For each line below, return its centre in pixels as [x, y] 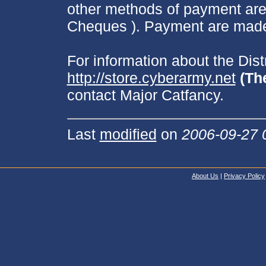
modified [128, 134]
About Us [205, 175]
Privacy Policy [244, 175]
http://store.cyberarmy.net [151, 77]
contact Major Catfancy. [145, 95]
